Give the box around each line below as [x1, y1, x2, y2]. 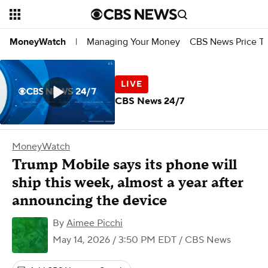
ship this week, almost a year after [12, 173, 243, 192]
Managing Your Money [87, 35, 180, 48]
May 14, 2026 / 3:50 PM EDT [53, 234, 176, 246]
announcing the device [12, 191, 167, 210]
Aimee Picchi [66, 217, 123, 229]
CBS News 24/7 [115, 95, 185, 107]
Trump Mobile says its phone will [12, 156, 237, 174]
